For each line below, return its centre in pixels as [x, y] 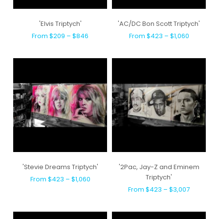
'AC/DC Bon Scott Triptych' [159, 23]
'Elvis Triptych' [60, 23]
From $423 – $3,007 [159, 189]
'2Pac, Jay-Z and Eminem [159, 167]
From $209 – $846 [60, 36]
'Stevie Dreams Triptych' [60, 167]
